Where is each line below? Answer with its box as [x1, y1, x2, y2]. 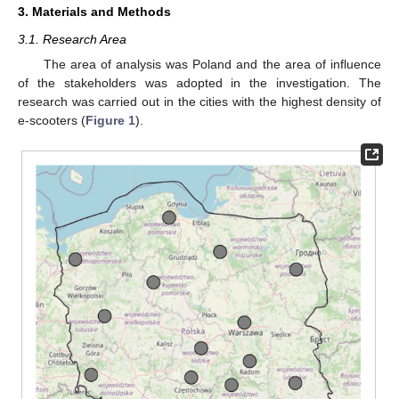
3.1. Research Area [18, 32, 126, 47]
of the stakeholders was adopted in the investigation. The [18, 76, 381, 91]
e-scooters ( [18, 113, 85, 128]
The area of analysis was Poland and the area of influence [43, 57, 381, 72]
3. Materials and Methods [18, 4, 171, 20]
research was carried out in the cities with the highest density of [18, 94, 381, 110]
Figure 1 [85, 113, 135, 128]
